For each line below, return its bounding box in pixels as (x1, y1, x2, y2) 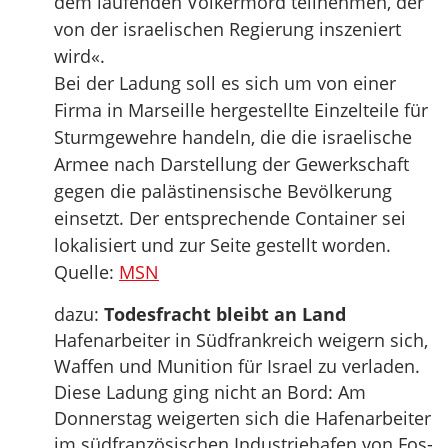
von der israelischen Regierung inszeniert (54, 17, 401, 42)
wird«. (54, 44, 105, 69)
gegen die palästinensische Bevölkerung (54, 179, 392, 204)
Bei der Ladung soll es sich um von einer (54, 71, 396, 96)
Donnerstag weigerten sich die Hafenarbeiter (54, 406, 431, 431)
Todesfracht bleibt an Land (104, 302, 346, 327)
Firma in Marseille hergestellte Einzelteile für (54, 98, 428, 123)
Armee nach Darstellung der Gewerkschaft (54, 152, 409, 177)
